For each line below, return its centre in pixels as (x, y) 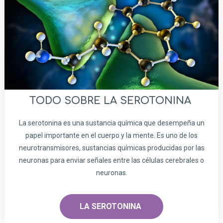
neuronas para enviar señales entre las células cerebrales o (111, 160)
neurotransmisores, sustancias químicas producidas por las (111, 148)
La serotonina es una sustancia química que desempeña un (111, 123)
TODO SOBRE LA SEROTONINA (111, 101)
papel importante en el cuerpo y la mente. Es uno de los (111, 135)
